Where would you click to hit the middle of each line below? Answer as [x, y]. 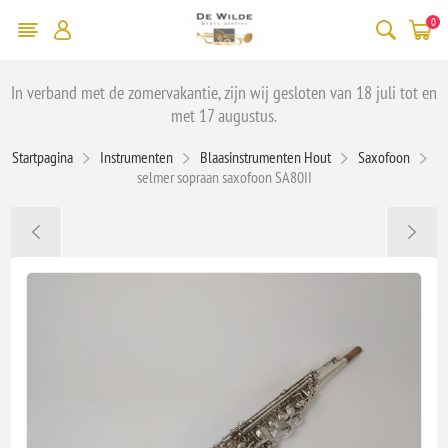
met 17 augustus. [224, 115]
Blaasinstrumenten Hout [265, 156]
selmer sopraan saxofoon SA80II [224, 176]
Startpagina [42, 156]
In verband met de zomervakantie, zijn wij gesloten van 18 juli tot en [224, 92]
